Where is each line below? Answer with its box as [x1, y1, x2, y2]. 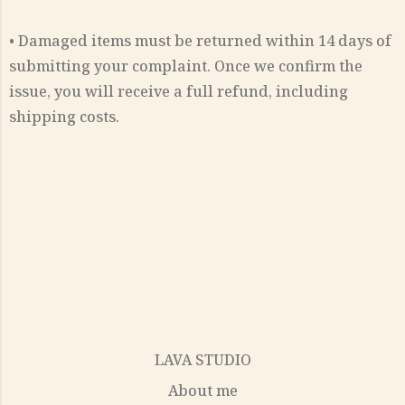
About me [167, 381, 238, 400]
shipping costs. [9, 107, 119, 127]
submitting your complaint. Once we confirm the [9, 56, 363, 76]
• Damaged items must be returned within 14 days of [9, 31, 391, 51]
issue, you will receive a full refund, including [9, 81, 348, 101]
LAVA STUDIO [154, 350, 251, 370]
